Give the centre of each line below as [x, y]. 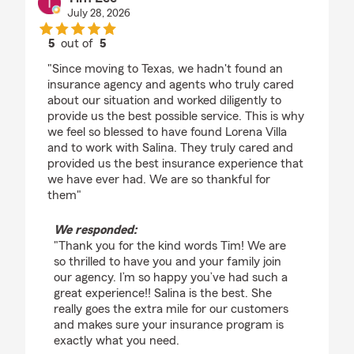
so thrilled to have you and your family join [168, 262]
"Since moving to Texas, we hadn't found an [165, 69]
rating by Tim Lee [123, 58]
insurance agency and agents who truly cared [171, 85]
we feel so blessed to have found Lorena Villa [167, 132]
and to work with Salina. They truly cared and [170, 148]
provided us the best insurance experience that [175, 164]
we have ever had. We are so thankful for [159, 179]
